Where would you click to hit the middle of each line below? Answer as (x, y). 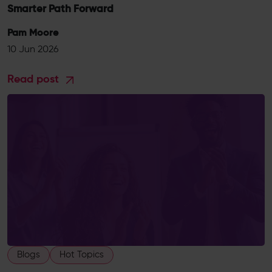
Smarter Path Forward (60, 9)
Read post (35, 80)
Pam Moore (33, 33)
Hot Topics (82, 255)
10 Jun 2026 (33, 50)
